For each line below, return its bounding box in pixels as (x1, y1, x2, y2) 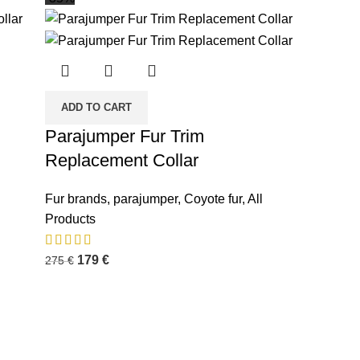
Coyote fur (183, 191, 242, 206)
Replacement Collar (44, 149, 198, 170)
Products (44, 211, 96, 226)
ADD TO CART (60, 100, 132, 113)
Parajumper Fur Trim (44, 125, 204, 146)
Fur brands (44, 191, 107, 206)
